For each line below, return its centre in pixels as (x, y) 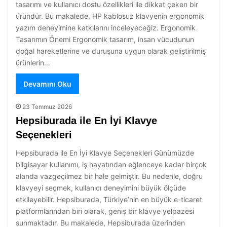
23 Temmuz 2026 (47, 107)
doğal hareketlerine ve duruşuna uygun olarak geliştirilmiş (111, 51)
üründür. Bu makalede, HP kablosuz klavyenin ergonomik (110, 16)
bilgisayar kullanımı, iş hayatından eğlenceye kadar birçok (111, 164)
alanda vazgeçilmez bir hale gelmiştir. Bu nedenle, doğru (109, 176)
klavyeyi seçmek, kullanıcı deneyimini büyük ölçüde (101, 188)
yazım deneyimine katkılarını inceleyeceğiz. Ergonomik (106, 28)
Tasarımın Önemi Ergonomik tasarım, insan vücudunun (105, 39)
